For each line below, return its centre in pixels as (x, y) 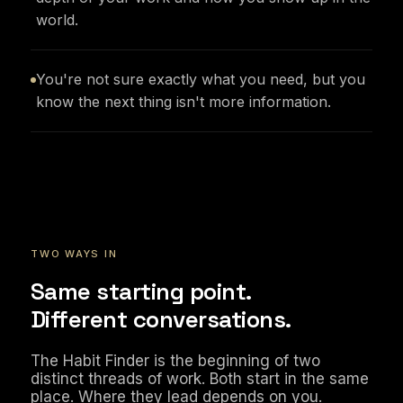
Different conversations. (161, 319)
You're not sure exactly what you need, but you (201, 79)
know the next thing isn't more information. (184, 102)
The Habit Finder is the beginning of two (175, 361)
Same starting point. (141, 291)
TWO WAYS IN (74, 254)
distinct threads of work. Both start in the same (200, 379)
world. (57, 20)
